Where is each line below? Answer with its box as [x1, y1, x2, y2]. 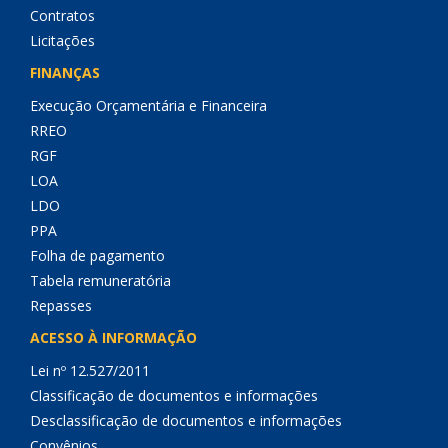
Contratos [30, 6, 95, 25]
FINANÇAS [30, 63, 100, 82]
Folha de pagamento [30, 246, 165, 265]
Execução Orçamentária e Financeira [30, 96, 267, 115]
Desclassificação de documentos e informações [30, 411, 342, 430]
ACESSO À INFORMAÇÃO [30, 328, 197, 347]
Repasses [30, 296, 92, 315]
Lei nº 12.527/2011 [30, 361, 150, 380]
